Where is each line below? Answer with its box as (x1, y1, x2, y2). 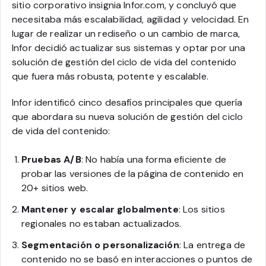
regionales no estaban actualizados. (21, 217, 182, 230)
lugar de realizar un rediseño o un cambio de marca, (12, 27, 240, 40)
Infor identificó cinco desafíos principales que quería (12, 96, 243, 109)
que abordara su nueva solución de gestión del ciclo (12, 110, 243, 123)
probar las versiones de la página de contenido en (21, 167, 243, 180)
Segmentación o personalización (21, 239, 179, 251)
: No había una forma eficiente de (81, 153, 227, 166)
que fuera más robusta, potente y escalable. (12, 70, 208, 83)
